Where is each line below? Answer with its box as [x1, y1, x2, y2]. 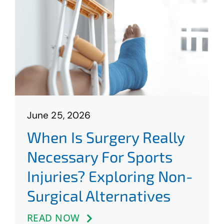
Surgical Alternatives [26, 186, 170, 204]
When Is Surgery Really [26, 127, 184, 146]
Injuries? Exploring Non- [26, 166, 193, 185]
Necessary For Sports [26, 147, 172, 165]
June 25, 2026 [26, 108, 91, 121]
